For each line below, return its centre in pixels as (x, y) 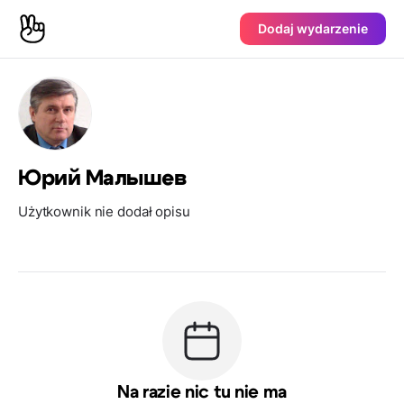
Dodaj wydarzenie (313, 28)
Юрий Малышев (102, 179)
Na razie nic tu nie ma (202, 392)
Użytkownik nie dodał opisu (104, 211)
